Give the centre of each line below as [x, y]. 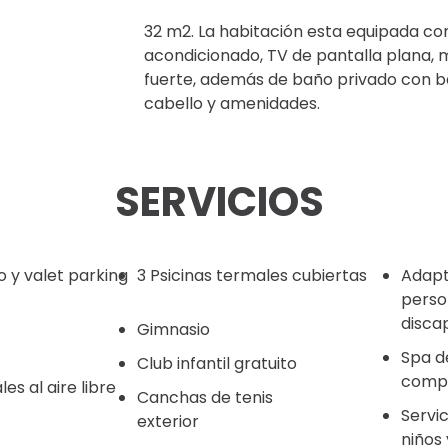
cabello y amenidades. [232, 103]
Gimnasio [174, 329]
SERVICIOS [219, 201]
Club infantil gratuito [217, 363]
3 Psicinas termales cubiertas [252, 275]
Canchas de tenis [205, 397]
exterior [168, 421]
